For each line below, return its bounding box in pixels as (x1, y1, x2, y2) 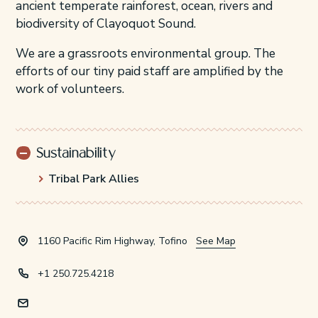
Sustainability (35, 146, 116, 161)
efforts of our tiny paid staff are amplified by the (15, 63, 283, 80)
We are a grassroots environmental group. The (15, 45, 275, 62)
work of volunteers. (15, 81, 124, 98)
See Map (196, 234, 236, 248)
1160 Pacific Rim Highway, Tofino (38, 234, 188, 248)
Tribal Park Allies (48, 170, 139, 187)
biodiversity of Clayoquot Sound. (15, 16, 196, 33)
